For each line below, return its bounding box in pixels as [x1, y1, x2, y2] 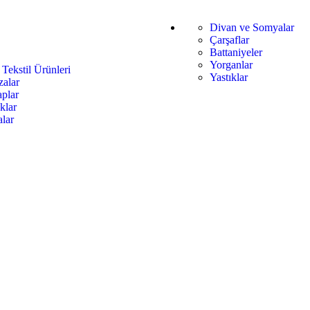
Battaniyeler [210, 46, 263, 59]
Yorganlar [210, 59, 253, 71]
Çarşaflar [210, 34, 250, 46]
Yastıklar [210, 71, 248, 84]
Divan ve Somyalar [210, 21, 295, 34]
